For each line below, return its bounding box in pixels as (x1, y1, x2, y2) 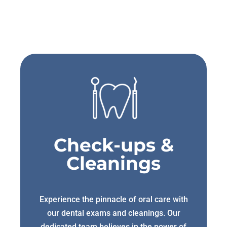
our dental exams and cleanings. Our (47, 208, 180, 218)
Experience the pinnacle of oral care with (39, 194, 188, 204)
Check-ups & (53, 133, 174, 156)
